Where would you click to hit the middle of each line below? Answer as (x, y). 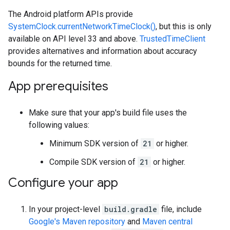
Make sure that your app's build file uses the (108, 113)
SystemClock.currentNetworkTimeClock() (82, 26)
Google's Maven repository (77, 222)
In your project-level (65, 209)
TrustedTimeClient (172, 39)
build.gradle (131, 209)
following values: (59, 125)
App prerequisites (58, 86)
